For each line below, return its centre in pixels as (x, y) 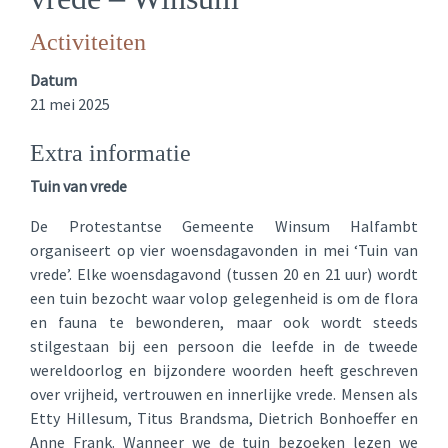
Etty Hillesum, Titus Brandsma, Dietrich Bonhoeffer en (224, 418)
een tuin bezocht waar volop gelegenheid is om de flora (224, 298)
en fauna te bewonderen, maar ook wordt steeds (224, 322)
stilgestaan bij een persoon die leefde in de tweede (224, 346)
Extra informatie (110, 153)
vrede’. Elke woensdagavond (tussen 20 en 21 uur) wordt (224, 274)
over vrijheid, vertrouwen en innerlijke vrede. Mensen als (224, 394)
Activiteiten (88, 42)
